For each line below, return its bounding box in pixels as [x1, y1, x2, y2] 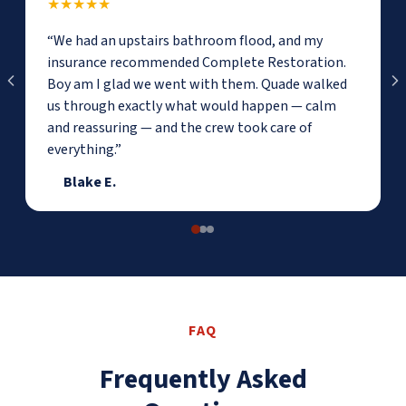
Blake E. [63, 171, 116, 192]
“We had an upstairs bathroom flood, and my [47, 30, 323, 51]
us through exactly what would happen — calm [47, 95, 336, 116]
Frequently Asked [99, 359, 307, 399]
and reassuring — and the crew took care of [47, 117, 312, 138]
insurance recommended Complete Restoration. [47, 52, 346, 72]
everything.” [47, 139, 121, 159]
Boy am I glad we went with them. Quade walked [47, 73, 347, 94]
